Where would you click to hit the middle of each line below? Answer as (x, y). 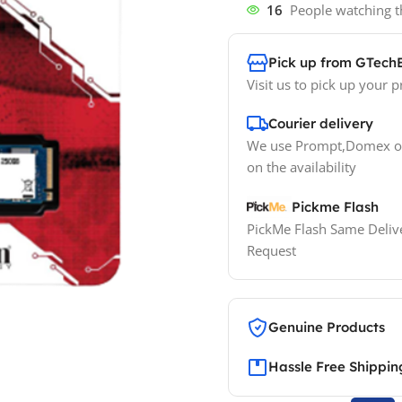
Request (271, 250)
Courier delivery (321, 123)
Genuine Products (327, 327)
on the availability (301, 167)
